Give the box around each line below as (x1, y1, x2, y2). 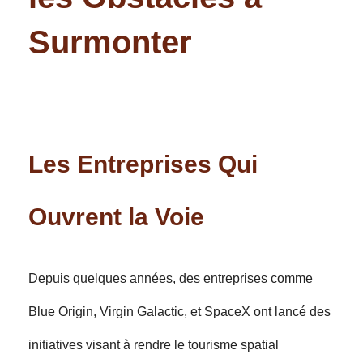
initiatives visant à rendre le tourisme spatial (28, 338, 279, 352)
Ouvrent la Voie (28, 203, 204, 230)
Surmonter (28, 24, 192, 60)
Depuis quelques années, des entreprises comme (28, 271, 313, 285)
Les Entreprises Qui (28, 151, 258, 177)
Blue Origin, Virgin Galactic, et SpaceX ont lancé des (28, 305, 331, 318)
